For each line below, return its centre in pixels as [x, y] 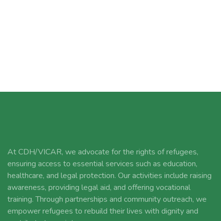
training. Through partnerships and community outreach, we [107, 199]
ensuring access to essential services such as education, [102, 164]
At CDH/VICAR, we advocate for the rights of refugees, [103, 152]
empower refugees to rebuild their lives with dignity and [103, 211]
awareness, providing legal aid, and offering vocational [99, 187]
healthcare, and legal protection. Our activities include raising [110, 176]
